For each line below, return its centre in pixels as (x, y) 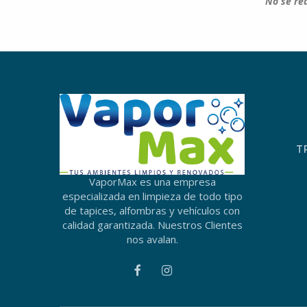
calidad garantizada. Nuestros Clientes (152, 225)
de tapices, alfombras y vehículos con (152, 211)
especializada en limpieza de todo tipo (152, 196)
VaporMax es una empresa (152, 182)
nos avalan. (152, 240)
